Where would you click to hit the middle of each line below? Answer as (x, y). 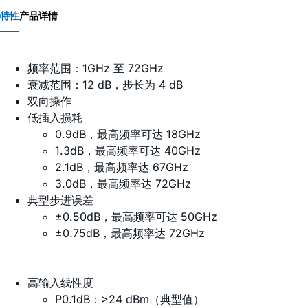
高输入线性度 (60, 283)
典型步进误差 (60, 200)
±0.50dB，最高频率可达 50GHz (136, 217)
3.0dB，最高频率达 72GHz (123, 184)
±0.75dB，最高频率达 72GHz (130, 233)
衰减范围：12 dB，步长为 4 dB (105, 85)
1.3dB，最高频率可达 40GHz (128, 151)
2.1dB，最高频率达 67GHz (122, 167)
